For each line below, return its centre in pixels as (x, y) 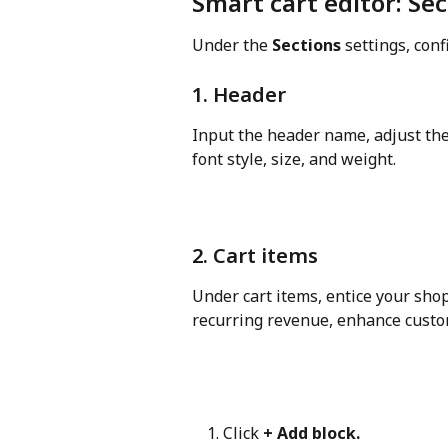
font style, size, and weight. (294, 158)
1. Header (239, 94)
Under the (232, 44)
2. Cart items (255, 256)
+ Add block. (311, 433)
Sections (306, 44)
